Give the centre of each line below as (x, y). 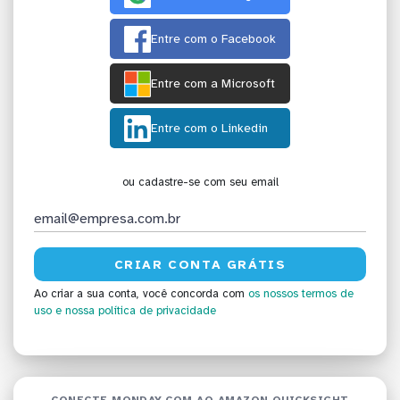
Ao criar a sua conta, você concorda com (141, 294)
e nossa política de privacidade (136, 311)
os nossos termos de (301, 294)
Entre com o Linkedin (209, 129)
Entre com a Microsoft (213, 84)
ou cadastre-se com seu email (200, 183)
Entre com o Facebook (213, 39)
